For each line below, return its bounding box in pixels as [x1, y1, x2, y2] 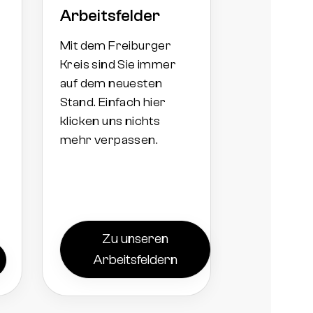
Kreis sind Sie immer [60, 57, 176, 72]
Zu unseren [102, 230, 168, 247]
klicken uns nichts [60, 113, 161, 129]
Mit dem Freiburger [60, 38, 172, 53]
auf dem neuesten [60, 75, 163, 91]
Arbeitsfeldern [93, 251, 177, 268]
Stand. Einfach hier [60, 94, 166, 110]
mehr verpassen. [60, 132, 158, 147]
